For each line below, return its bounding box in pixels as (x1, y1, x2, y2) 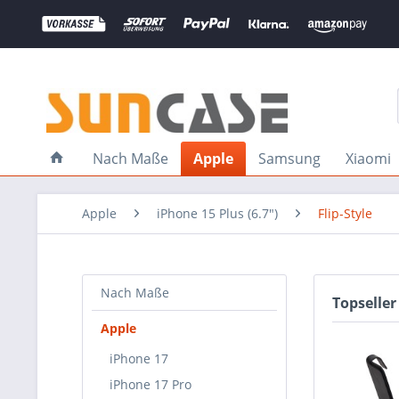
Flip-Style (318, 205, 372, 222)
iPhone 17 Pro (110, 376, 191, 393)
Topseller (332, 293, 396, 313)
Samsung (258, 149, 321, 168)
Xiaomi (346, 149, 391, 168)
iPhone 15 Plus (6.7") (157, 205, 278, 222)
